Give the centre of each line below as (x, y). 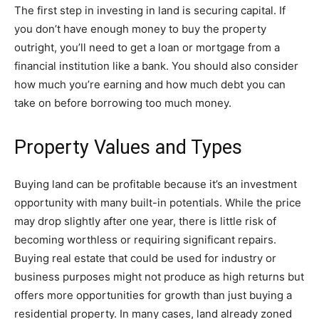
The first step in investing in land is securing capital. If (150, 10)
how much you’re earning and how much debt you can (150, 84)
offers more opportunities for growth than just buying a (153, 295)
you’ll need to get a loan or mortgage (151, 47)
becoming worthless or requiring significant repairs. (145, 240)
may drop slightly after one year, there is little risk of (145, 221)
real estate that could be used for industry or (164, 258)
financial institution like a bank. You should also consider (156, 66)
